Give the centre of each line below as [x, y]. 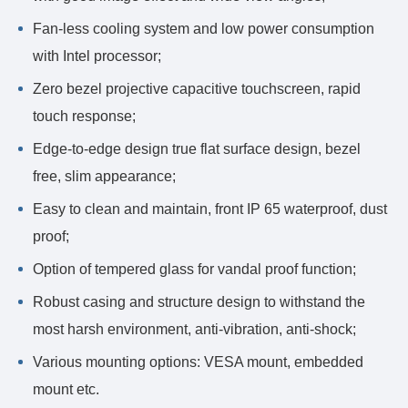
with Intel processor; [97, 56]
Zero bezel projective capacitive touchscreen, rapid [197, 89]
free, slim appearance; [104, 176]
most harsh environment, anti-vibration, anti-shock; [194, 329]
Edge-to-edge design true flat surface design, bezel [197, 149]
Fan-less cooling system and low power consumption [204, 29]
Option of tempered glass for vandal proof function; [194, 269]
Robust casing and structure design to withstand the [199, 302]
